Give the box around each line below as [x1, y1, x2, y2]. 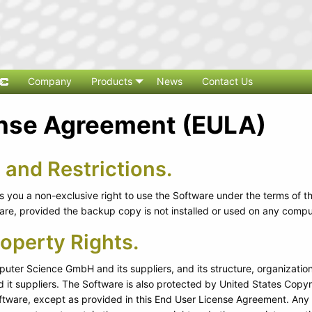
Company [28, 75, 72, 87]
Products [91, 75, 132, 87]
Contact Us [202, 75, 253, 87]
